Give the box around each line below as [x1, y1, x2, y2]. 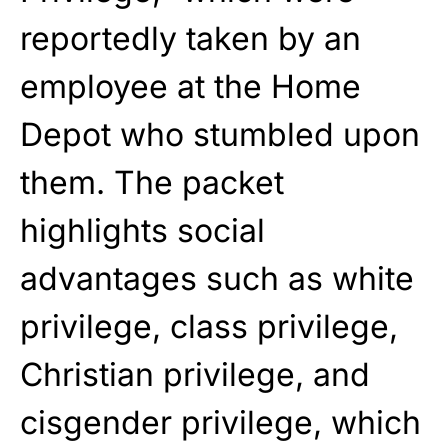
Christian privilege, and [20, 354, 370, 394]
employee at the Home [20, 66, 361, 106]
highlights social [20, 210, 265, 250]
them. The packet [20, 162, 284, 202]
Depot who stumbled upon [20, 114, 420, 154]
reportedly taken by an [20, 18, 361, 58]
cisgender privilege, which [20, 402, 421, 442]
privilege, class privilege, [20, 306, 398, 346]
